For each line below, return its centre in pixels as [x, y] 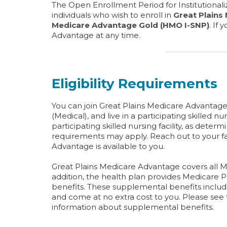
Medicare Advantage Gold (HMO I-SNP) [130, 25]
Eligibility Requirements [135, 84]
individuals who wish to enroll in [112, 15]
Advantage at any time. [96, 35]
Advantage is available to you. [108, 146]
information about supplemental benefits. [133, 207]
